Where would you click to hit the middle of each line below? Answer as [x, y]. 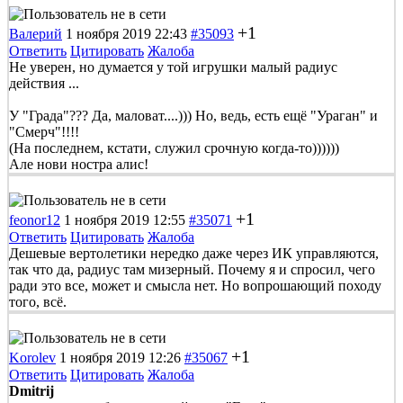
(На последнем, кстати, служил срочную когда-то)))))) [174, 148]
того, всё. [38, 301]
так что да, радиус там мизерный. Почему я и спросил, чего [192, 269]
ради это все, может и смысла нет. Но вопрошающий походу [195, 285]
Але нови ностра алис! [79, 164]
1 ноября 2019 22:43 [126, 33]
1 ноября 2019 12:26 [120, 357]
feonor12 [35, 219]
